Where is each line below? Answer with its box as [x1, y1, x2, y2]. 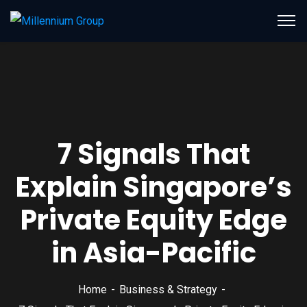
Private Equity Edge [20, 200, 287, 239]
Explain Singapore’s [15, 167, 292, 206]
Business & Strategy [119, 282, 217, 296]
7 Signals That [57, 134, 250, 173]
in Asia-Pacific [51, 233, 256, 272]
